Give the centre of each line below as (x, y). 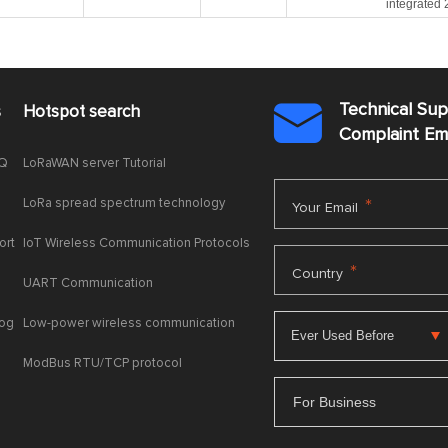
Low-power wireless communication (129, 323)
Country (318, 274)
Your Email (325, 208)
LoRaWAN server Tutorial (95, 163)
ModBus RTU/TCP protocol (103, 363)
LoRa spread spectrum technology (124, 203)
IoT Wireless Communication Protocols (137, 243)
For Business (335, 401)
